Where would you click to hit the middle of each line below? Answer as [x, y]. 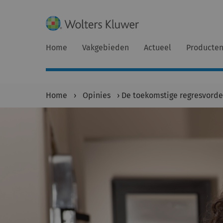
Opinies [97, 95]
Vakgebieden [106, 48]
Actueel [158, 48]
